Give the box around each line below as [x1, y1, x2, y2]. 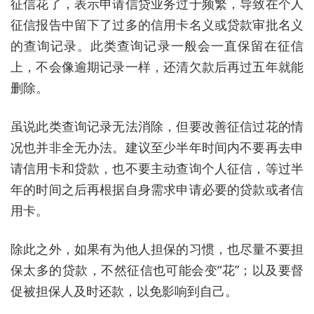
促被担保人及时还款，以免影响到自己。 [11, 282, 238, 299]
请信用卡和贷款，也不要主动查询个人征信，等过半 [11, 159, 303, 177]
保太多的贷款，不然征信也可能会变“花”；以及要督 [11, 261, 303, 278]
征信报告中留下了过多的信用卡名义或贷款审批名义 [11, 15, 303, 33]
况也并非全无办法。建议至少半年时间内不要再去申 [11, 138, 303, 156]
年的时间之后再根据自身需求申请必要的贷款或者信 [11, 180, 303, 198]
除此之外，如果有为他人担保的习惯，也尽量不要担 [11, 240, 303, 257]
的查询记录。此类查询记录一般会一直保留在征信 [11, 36, 303, 54]
